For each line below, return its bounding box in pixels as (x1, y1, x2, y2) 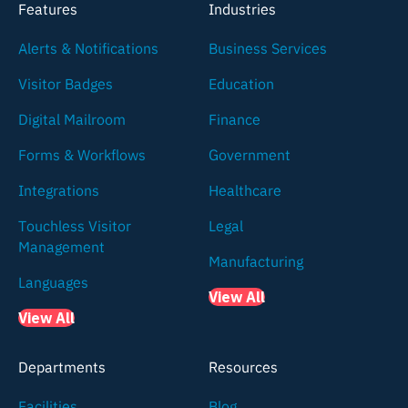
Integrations (18, 180, 99, 199)
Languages (18, 272, 88, 291)
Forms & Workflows (18, 145, 146, 164)
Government (209, 145, 291, 164)
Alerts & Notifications (18, 38, 158, 57)
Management (18, 237, 105, 256)
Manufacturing (209, 251, 303, 270)
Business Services (209, 38, 327, 57)
